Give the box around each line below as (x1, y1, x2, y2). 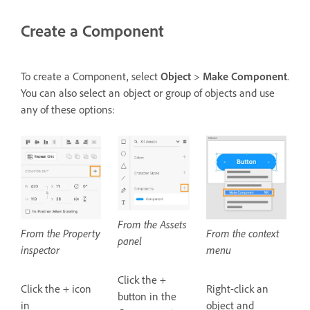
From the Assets (118, 217, 188, 232)
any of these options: (21, 102, 115, 117)
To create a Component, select (21, 69, 161, 84)
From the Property (21, 226, 100, 240)
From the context (206, 226, 280, 241)
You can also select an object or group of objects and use (21, 86, 275, 100)
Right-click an (206, 282, 269, 296)
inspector (21, 242, 60, 257)
